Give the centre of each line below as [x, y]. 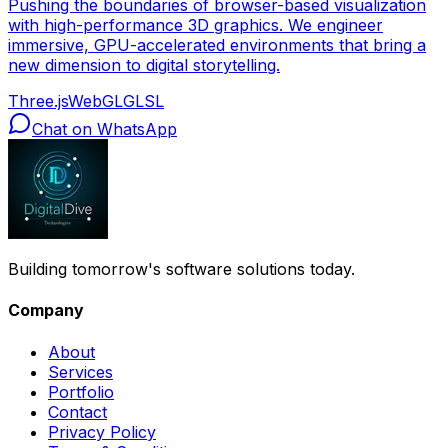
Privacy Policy [102, 431]
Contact [77, 411]
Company [46, 310]
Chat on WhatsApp [104, 129]
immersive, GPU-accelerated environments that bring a [217, 45]
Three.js [38, 101]
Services [80, 371]
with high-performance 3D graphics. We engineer [195, 25]
